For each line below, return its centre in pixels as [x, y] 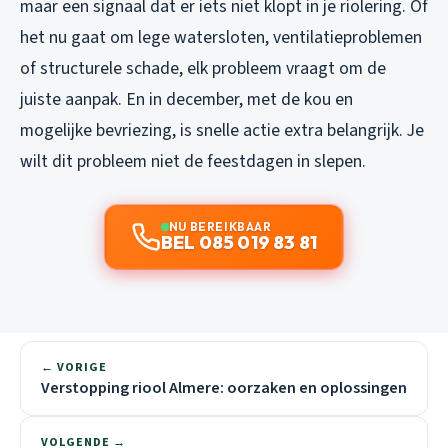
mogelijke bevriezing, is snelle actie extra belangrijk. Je [222, 131]
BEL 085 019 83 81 [239, 243]
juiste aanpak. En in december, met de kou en [186, 100]
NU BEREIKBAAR [220, 227]
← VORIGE [74, 368]
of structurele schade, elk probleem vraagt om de [203, 69]
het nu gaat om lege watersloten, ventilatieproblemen [221, 38]
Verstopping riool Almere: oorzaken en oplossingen [224, 388]
